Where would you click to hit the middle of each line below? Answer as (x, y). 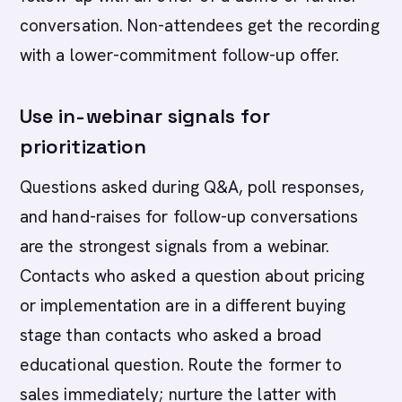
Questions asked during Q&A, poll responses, (192, 187)
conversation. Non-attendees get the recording (200, 26)
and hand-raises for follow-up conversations (189, 217)
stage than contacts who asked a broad (170, 335)
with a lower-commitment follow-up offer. (180, 55)
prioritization (83, 146)
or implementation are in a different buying (183, 306)
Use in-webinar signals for (145, 116)
